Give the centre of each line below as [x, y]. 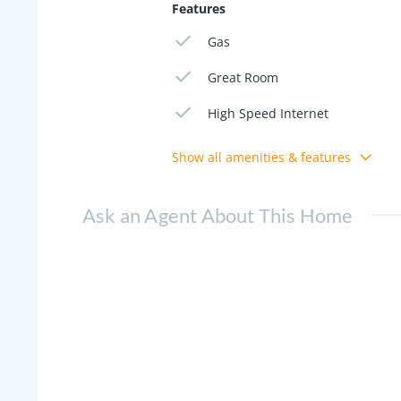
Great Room [243, 77]
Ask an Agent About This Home [218, 215]
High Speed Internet [269, 113]
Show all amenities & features [261, 157]
